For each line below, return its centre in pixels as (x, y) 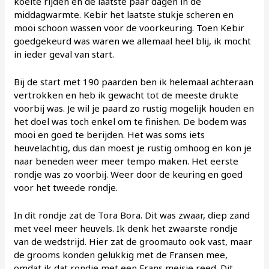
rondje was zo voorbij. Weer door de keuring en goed (128, 174)
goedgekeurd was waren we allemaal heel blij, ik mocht (133, 41)
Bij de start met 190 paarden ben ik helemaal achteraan (134, 82)
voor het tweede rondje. (66, 188)
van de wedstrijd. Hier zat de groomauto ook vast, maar (133, 242)
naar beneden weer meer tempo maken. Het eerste (126, 161)
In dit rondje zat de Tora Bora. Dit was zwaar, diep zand (132, 215)
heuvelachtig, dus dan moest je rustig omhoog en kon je (133, 148)
